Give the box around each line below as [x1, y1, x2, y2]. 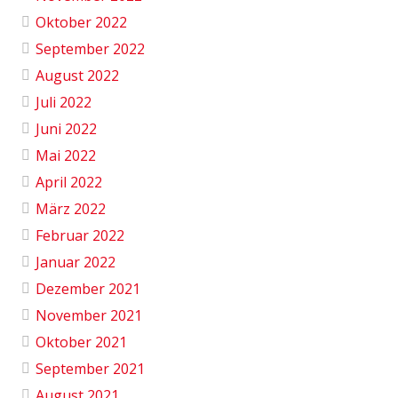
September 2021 [36, 359, 145, 379]
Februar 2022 [36, 226, 124, 246]
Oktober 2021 [36, 332, 127, 353]
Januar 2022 [36, 252, 115, 273]
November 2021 [36, 306, 142, 326]
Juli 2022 [36, 92, 92, 113]
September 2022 [36, 39, 145, 60]
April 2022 [36, 172, 102, 193]
